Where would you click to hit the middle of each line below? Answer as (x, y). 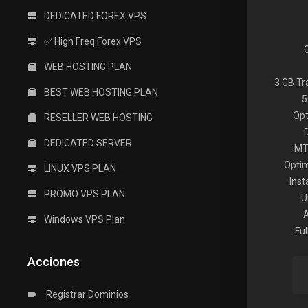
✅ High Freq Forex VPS (92, 41)
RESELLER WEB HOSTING (97, 118)
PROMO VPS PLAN (84, 194)
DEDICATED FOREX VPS (94, 16)
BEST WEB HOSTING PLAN (100, 92)
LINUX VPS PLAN (79, 168)
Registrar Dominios (85, 294)
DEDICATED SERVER (87, 143)
